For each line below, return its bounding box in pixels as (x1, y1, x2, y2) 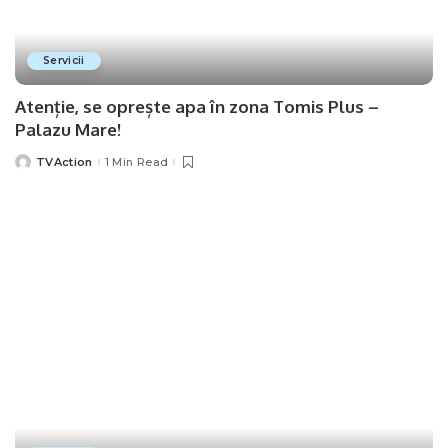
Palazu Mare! (15, 119, 121, 141)
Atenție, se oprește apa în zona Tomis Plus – (15, 96, 379, 118)
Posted (14, 158, 59, 173)
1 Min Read (104, 154, 169, 169)
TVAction (36, 154, 93, 169)
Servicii (43, 54, 85, 68)
